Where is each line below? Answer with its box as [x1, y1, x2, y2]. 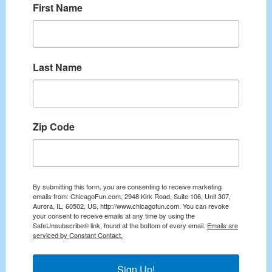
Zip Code [32, 119, 75, 134]
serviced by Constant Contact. [32, 229, 123, 240]
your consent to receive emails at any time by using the [32, 210, 195, 220]
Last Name [32, 59, 82, 74]
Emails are [206, 220, 238, 230]
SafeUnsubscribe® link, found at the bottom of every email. [32, 220, 207, 230]
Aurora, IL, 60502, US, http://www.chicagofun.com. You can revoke [32, 200, 229, 211]
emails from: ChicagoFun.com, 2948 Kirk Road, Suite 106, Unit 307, [32, 191, 231, 201]
